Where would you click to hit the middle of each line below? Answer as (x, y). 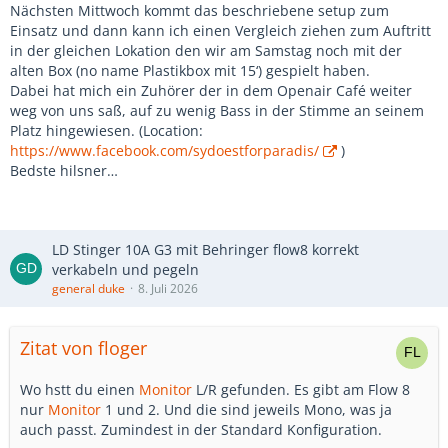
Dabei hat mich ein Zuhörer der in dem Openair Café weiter (211, 90)
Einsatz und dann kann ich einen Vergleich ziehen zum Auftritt (220, 30)
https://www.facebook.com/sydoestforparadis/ (164, 150)
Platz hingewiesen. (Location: (106, 130)
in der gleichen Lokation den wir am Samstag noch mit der (206, 50)
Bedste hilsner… (64, 170)
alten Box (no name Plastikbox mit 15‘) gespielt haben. (190, 70)
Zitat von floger (83, 348)
